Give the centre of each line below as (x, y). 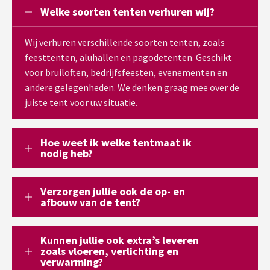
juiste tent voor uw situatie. (81, 102)
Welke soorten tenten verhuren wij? (127, 11)
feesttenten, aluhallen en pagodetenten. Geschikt (128, 57)
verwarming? (72, 262)
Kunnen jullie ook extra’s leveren (120, 240)
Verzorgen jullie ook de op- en (113, 191)
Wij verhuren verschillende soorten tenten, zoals (125, 42)
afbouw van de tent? (90, 202)
